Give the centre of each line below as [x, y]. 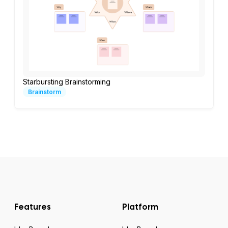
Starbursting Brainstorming [67, 82]
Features [33, 207]
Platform [140, 207]
